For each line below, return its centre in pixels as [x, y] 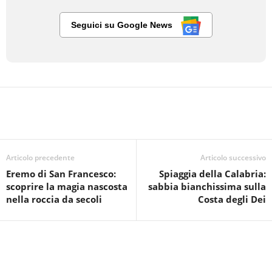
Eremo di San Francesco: [61, 174]
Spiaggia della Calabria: [212, 174]
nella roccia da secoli [54, 199]
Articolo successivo [233, 158]
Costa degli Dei [232, 199]
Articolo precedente [40, 158]
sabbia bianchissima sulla [207, 187]
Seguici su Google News [123, 25]
